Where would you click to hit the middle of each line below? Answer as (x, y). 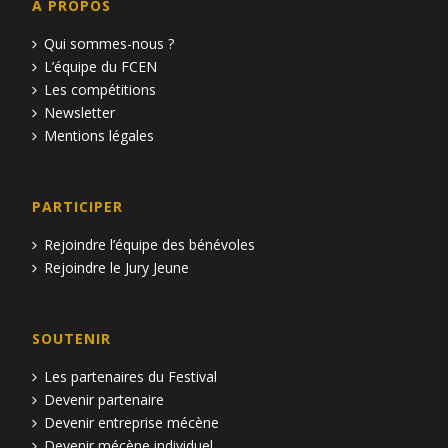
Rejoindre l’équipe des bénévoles (150, 244)
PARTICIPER (78, 206)
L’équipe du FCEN (101, 66)
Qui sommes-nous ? (109, 43)
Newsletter (80, 112)
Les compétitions (100, 89)
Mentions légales (99, 135)
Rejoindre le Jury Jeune (117, 267)
